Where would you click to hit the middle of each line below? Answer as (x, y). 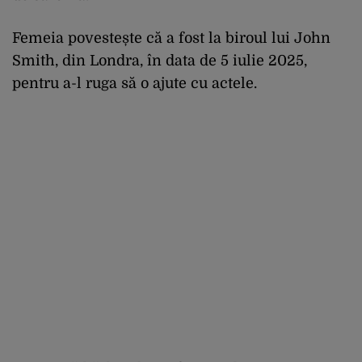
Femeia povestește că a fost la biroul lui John (171, 38)
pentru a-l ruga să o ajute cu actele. (135, 84)
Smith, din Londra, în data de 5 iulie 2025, (160, 61)
